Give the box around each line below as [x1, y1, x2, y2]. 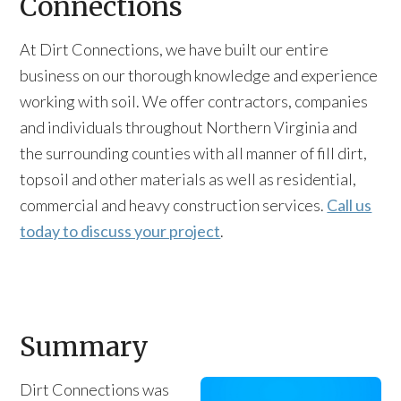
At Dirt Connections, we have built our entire [20, 39, 329, 59]
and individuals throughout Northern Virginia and [20, 117, 358, 137]
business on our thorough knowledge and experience [20, 65, 379, 85]
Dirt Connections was [20, 380, 170, 399]
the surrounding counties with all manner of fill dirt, [20, 143, 368, 163]
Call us [327, 195, 372, 215]
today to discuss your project [20, 221, 221, 241]
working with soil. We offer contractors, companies [20, 91, 369, 111]
